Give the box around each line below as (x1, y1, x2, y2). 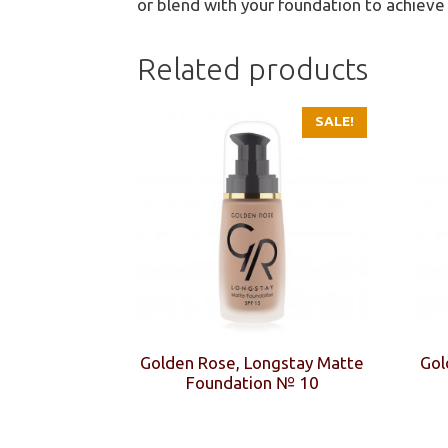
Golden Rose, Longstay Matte (140, 352, 364, 372)
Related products (137, 51, 368, 86)
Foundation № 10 (185, 372, 319, 392)
